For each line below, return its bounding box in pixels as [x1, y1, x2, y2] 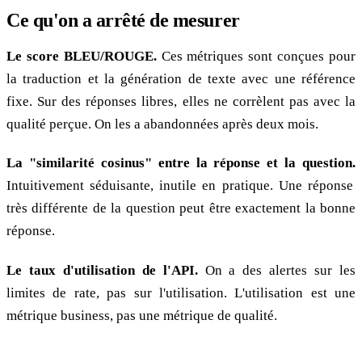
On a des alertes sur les [197, 262, 356, 278]
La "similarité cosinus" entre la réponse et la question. [6, 155, 356, 171]
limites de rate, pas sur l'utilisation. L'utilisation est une [6, 284, 356, 301]
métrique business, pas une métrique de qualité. [6, 307, 277, 323]
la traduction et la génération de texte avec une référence [6, 70, 356, 86]
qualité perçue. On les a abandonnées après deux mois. [6, 116, 318, 132]
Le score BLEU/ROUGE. [6, 48, 157, 64]
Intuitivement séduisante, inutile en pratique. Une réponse [6, 178, 353, 194]
